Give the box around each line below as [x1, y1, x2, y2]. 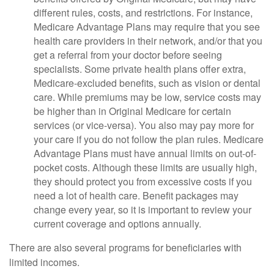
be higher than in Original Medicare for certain [34, 104, 231, 118]
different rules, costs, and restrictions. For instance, [34, 6, 253, 20]
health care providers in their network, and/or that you [34, 34, 262, 48]
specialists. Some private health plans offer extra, [34, 62, 246, 76]
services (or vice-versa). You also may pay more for [34, 118, 254, 132]
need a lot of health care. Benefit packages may [34, 188, 239, 202]
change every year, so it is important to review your [34, 202, 251, 217]
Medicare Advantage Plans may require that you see [34, 20, 260, 34]
